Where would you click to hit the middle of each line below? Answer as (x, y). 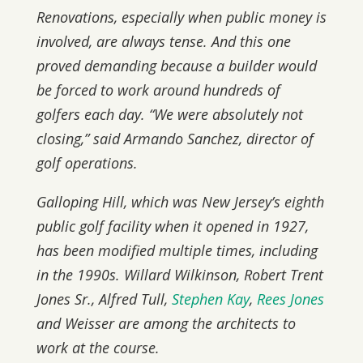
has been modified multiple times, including (177, 251)
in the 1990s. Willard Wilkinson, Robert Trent (179, 275)
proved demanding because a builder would (176, 66)
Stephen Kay (210, 299)
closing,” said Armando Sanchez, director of (175, 139)
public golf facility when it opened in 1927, (172, 226)
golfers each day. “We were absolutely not (169, 115)
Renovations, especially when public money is (181, 17)
